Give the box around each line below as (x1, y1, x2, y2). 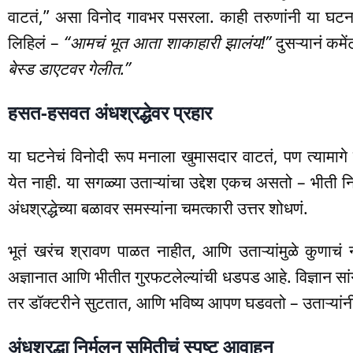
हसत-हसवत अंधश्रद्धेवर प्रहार (8, 99, 212, 126)
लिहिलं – (8, 32, 64, 54)
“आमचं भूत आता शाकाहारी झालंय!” (63, 32, 271, 54)
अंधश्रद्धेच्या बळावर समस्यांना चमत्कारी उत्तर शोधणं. (8, 197, 308, 220)
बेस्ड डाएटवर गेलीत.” (8, 58, 131, 80)
